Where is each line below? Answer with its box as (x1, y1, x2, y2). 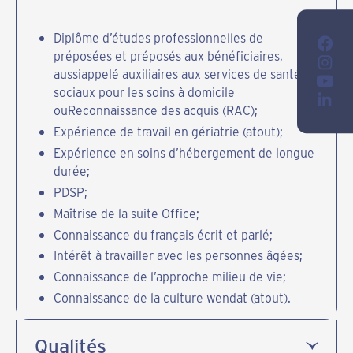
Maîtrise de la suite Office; (53, 204, 199, 221)
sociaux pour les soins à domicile (53, 83, 235, 100)
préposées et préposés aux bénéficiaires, (53, 46, 283, 64)
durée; (53, 162, 90, 179)
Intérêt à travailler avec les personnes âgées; (53, 247, 303, 264)
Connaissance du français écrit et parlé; (53, 225, 273, 243)
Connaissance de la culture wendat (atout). (53, 289, 291, 307)
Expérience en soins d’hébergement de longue (53, 143, 314, 161)
